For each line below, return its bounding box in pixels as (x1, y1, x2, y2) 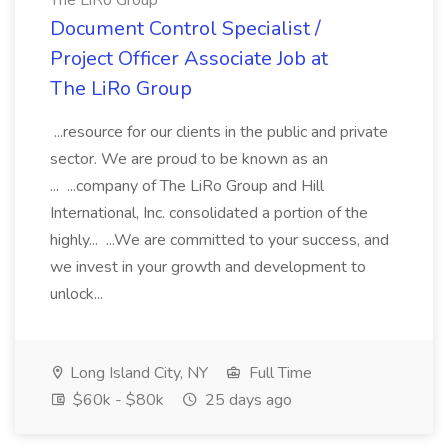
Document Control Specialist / (50, 15, 321, 42)
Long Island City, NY (66, 362, 208, 384)
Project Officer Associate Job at (50, 45, 328, 72)
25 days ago (201, 389, 292, 411)
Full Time (245, 362, 312, 384)
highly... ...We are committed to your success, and (50, 229, 389, 251)
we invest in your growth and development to (50, 256, 366, 278)
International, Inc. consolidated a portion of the (50, 202, 368, 224)
